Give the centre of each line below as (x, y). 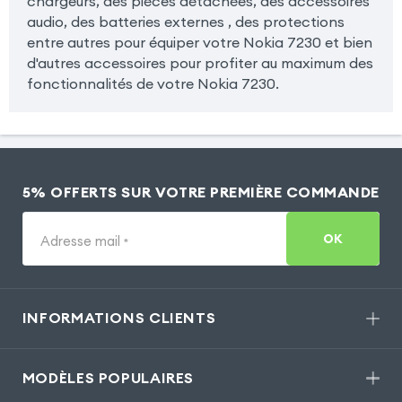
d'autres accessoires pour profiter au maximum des (200, 63)
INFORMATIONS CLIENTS (119, 318)
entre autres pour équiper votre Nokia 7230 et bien (199, 43)
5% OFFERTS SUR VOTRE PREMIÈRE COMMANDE (201, 192)
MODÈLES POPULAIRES (108, 378)
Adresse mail (82, 240)
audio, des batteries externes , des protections (185, 22)
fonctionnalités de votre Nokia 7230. (153, 84)
